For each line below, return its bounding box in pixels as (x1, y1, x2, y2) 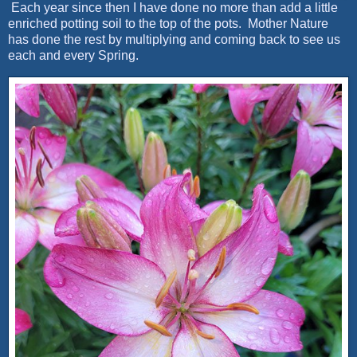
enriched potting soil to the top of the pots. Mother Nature (8, 16, 328, 30)
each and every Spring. (8, 48, 139, 62)
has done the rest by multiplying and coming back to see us (8, 32, 340, 46)
